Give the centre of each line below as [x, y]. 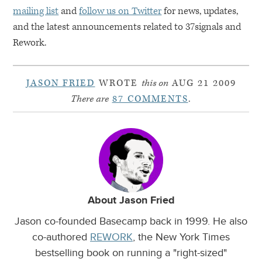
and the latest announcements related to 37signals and [127, 27]
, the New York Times [181, 237]
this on [155, 83]
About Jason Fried [131, 201]
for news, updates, [200, 11]
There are [89, 99]
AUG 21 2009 [202, 83]
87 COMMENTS [150, 99]
